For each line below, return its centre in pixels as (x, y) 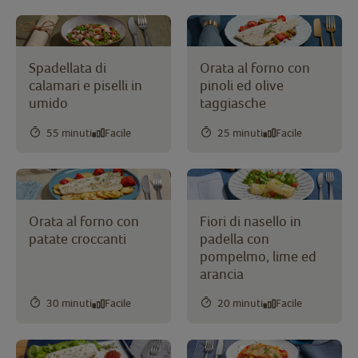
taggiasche (233, 103)
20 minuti (240, 303)
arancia (222, 273)
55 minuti (69, 132)
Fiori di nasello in (251, 221)
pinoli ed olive (242, 86)
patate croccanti (78, 238)
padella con (235, 238)
